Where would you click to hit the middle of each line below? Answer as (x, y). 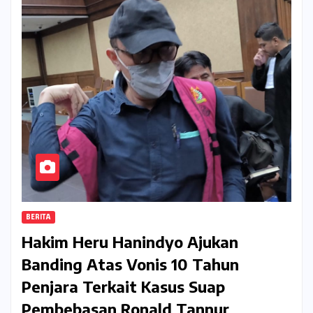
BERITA (38, 217)
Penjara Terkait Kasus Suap (123, 286)
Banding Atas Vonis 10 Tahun (130, 264)
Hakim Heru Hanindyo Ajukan (130, 241)
